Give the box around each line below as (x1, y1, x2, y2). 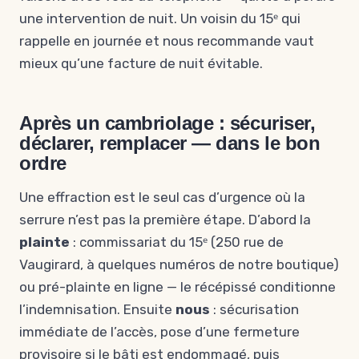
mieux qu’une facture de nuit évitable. (19, 55, 263, 71)
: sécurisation (210, 301, 299, 317)
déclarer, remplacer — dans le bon (19, 132, 321, 154)
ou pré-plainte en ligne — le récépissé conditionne (19, 279, 336, 295)
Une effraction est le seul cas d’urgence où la (19, 189, 305, 205)
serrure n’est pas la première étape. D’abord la (19, 212, 311, 228)
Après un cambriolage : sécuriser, (19, 112, 316, 134)
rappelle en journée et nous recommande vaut (19, 33, 314, 49)
